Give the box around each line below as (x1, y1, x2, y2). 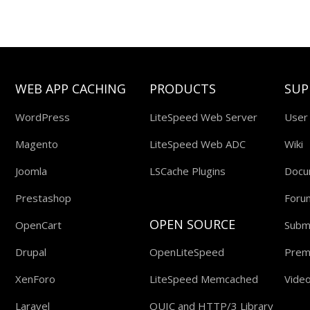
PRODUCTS (149, 80, 217, 97)
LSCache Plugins (149, 163, 226, 178)
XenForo (15, 271, 56, 286)
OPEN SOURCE (149, 215, 236, 232)
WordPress (15, 109, 71, 124)
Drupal (15, 244, 47, 259)
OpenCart (15, 217, 62, 232)
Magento (15, 136, 59, 151)
